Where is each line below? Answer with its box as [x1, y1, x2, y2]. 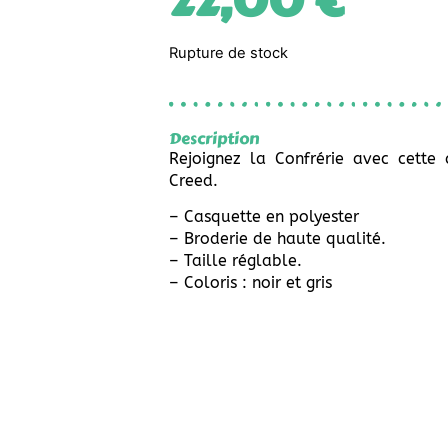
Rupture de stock [169, 44, 289, 63]
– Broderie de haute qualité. [169, 229, 387, 249]
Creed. [169, 170, 219, 190]
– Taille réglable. [169, 251, 303, 271]
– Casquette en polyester [169, 207, 360, 227]
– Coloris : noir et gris [169, 273, 333, 293]
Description [169, 125, 260, 151]
